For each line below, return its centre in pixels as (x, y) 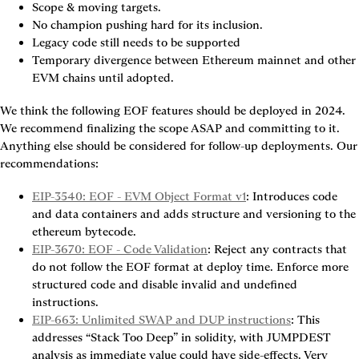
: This (305, 320)
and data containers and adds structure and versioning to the (194, 214)
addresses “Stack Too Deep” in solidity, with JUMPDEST (182, 337)
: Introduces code (292, 196)
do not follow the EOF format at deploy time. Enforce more (190, 267)
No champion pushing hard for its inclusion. (147, 25)
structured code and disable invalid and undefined (165, 284)
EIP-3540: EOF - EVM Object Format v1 (139, 196)
